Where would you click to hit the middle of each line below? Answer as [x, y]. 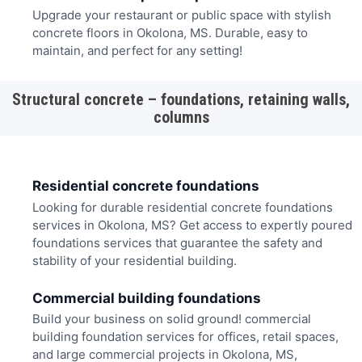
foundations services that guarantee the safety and [177, 242]
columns [181, 117]
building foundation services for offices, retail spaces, [185, 337]
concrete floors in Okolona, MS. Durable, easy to [170, 33]
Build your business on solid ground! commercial [171, 319]
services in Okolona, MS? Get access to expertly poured [192, 225]
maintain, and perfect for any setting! [137, 51]
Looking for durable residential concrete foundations [182, 207]
